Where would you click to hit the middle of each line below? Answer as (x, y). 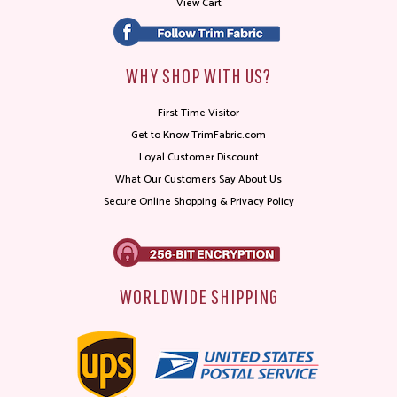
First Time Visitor (198, 113)
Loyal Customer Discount (198, 158)
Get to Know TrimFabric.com (198, 136)
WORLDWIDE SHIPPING (198, 296)
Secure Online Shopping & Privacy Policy (198, 202)
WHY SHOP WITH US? (198, 76)
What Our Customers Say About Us (198, 180)
